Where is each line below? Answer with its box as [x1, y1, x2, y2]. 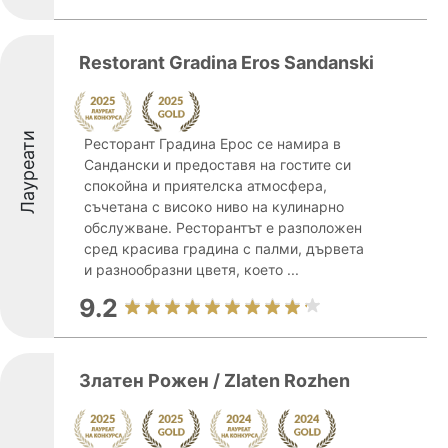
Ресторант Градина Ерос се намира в [84, 135, 341, 152]
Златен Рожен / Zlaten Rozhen [79, 370, 350, 391]
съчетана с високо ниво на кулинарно [84, 198, 344, 215]
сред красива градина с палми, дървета [84, 240, 364, 257]
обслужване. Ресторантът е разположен [84, 219, 362, 236]
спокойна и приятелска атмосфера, [84, 177, 327, 194]
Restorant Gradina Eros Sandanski [79, 52, 374, 73]
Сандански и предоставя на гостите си [84, 156, 351, 173]
